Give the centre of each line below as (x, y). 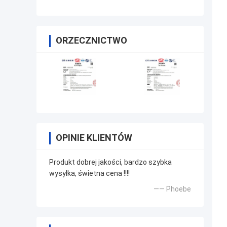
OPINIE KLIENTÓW (94, 138)
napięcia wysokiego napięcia (127, 7)
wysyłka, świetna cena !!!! (89, 174)
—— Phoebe (172, 189)
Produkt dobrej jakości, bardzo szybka (110, 162)
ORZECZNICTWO (91, 41)
